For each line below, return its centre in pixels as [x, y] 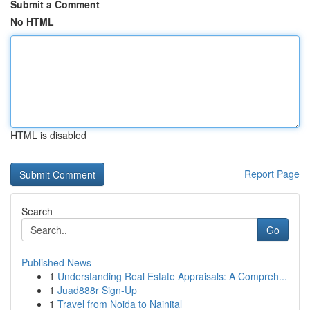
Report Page [272, 174]
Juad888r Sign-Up [97, 290]
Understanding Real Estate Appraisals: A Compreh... [172, 276]
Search [37, 211]
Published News [56, 262]
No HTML [32, 21]
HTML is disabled [48, 135]
